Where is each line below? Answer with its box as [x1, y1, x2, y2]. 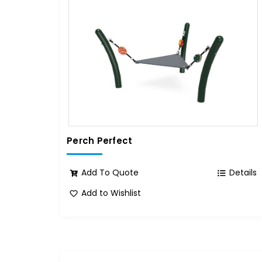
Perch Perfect [67, 135, 133, 147]
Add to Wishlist [81, 187, 142, 199]
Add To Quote [81, 166, 139, 178]
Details [229, 166, 257, 178]
